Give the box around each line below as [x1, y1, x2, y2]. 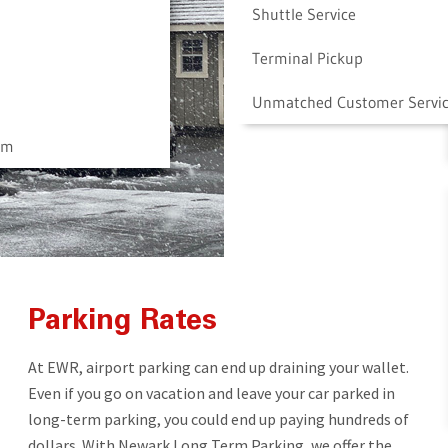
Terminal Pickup [251, 47, 363, 68]
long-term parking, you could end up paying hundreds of [27, 408, 409, 429]
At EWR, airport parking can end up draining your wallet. [27, 356, 409, 377]
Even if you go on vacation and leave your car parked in [27, 382, 395, 403]
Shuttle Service [251, 3, 356, 24]
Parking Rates [27, 307, 217, 337]
